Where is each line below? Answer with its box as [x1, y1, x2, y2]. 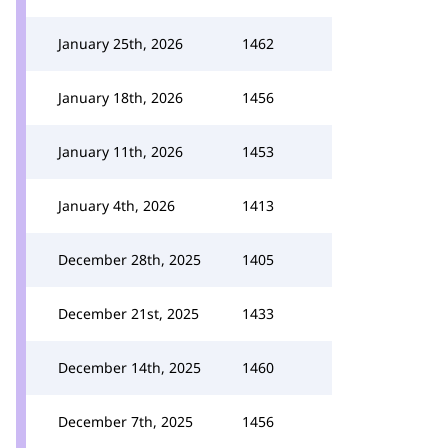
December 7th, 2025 [58, 412, 193, 431]
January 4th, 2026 [58, 196, 175, 215]
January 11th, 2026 [58, 142, 183, 161]
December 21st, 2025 [58, 304, 199, 323]
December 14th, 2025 [58, 358, 201, 377]
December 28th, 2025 [58, 250, 201, 269]
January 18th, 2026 [58, 88, 183, 107]
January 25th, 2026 [58, 34, 183, 53]
